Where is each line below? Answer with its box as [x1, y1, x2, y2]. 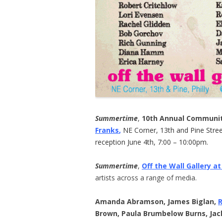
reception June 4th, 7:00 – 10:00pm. [95, 137, 208, 147]
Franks [95, 125, 119, 135]
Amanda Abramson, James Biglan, [95, 197, 218, 207]
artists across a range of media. [95, 173, 197, 183]
